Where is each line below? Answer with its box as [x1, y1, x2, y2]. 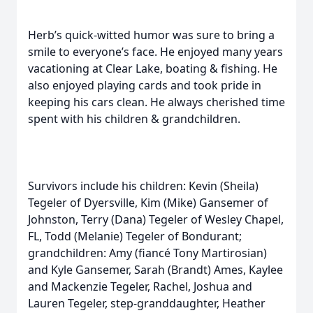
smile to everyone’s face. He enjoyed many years [28, 44, 283, 59]
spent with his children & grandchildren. [28, 111, 240, 126]
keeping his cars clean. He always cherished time [28, 94, 285, 110]
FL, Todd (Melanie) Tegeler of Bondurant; [28, 228, 242, 244]
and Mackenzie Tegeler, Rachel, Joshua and [28, 279, 252, 294]
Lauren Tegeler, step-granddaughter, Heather [28, 296, 265, 311]
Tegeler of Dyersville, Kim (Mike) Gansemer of [28, 195, 268, 210]
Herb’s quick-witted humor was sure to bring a [28, 27, 275, 43]
